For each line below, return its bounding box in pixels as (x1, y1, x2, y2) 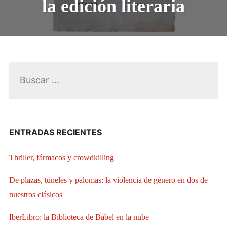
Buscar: (8, 63, 33, 72)
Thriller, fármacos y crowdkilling (9, 153, 114, 162)
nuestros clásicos (9, 190, 62, 199)
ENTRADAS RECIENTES (9, 127, 102, 138)
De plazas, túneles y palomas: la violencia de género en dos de (9, 176, 208, 185)
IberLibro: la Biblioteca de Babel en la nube (9, 213, 149, 222)
